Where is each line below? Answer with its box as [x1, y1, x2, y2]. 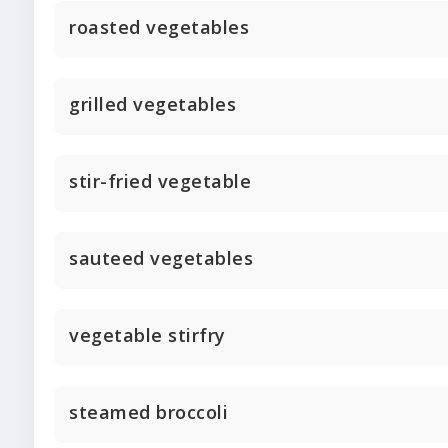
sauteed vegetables [69, 245, 253, 270]
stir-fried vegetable [69, 168, 251, 193]
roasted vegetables [69, 14, 249, 39]
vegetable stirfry [69, 322, 226, 347]
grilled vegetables [69, 91, 236, 116]
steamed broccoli [69, 399, 228, 424]
